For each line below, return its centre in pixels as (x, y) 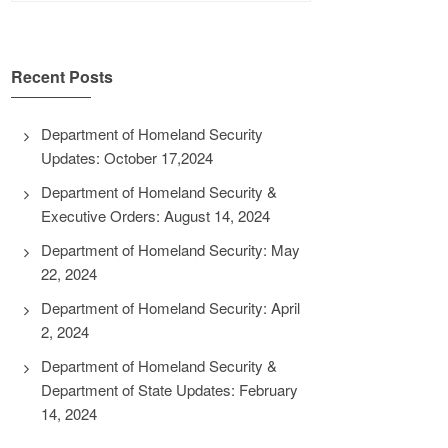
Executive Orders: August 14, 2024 (155, 215)
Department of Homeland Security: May (170, 249)
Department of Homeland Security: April (170, 307)
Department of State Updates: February (169, 389)
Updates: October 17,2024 (127, 157)
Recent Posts (62, 76)
